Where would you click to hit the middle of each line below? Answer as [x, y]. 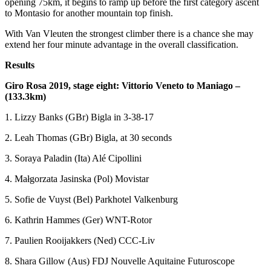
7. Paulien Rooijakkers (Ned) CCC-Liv [80, 240]
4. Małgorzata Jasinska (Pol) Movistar [77, 178]
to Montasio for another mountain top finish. [89, 13]
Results [20, 65]
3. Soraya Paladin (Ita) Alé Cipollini [73, 158]
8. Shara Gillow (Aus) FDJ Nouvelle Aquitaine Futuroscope [120, 261]
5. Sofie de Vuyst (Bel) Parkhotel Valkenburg [91, 199]
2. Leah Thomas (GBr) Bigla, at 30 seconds [88, 137]
